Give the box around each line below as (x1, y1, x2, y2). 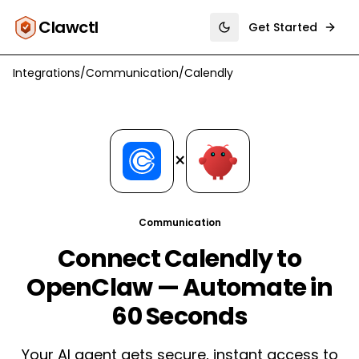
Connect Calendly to (58, 242, 301, 276)
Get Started (248, 19, 317, 35)
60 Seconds (111, 300, 248, 333)
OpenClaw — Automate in (26, 271, 333, 305)
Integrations (13, 65, 80, 81)
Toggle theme (223, 26, 306, 42)
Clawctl (38, 16, 99, 38)
